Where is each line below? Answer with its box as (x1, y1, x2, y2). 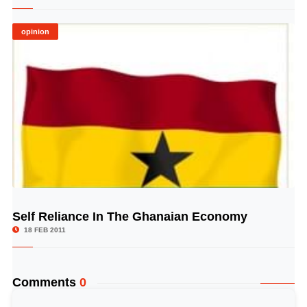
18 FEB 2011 (21, 226, 66, 234)
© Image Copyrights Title (208, 210, 286, 218)
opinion (21, 27, 49, 36)
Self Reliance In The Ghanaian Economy (12, 210, 247, 223)
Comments (12, 275, 79, 289)
